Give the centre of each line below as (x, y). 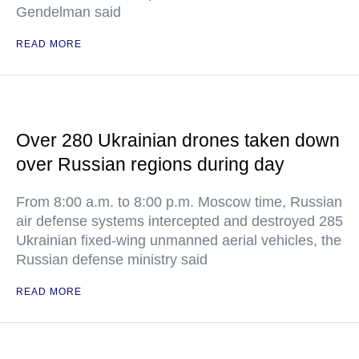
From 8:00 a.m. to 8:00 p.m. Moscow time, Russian (179, 202)
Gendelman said (69, 12)
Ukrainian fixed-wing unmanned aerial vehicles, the (179, 240)
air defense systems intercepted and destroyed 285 (179, 221)
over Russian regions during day (150, 164)
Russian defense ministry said (112, 260)
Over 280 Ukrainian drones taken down (178, 140)
